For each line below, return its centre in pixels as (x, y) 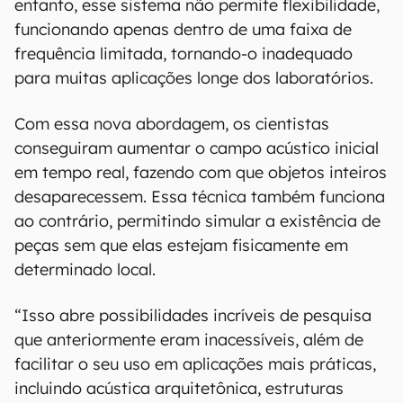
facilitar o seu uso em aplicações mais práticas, (195, 364)
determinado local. (85, 269)
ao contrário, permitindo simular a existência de (197, 221)
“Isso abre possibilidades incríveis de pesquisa (193, 315)
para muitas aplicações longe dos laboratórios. (194, 78)
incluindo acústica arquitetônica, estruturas (179, 388)
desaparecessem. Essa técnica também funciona (200, 197)
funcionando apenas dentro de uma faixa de (183, 29)
